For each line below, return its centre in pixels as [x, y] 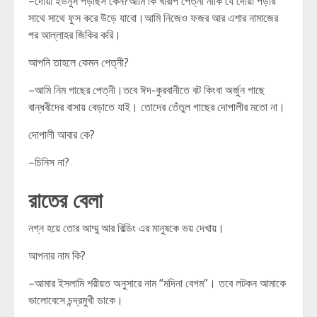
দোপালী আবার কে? [62, 134]
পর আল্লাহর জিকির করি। [75, 35]
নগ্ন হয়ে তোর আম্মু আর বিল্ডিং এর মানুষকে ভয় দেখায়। [126, 228]
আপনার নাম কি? [57, 255]
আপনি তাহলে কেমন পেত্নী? [79, 62]
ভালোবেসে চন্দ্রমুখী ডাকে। [76, 300]
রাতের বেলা [65, 198]
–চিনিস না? [49, 162]
